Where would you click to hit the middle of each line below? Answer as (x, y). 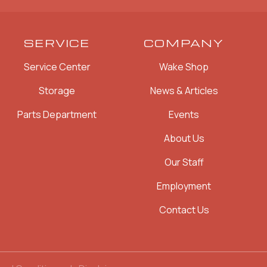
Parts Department (57, 115)
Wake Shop (184, 67)
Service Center (57, 67)
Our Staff (184, 162)
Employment (184, 186)
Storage (57, 91)
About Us (184, 139)
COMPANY (184, 43)
